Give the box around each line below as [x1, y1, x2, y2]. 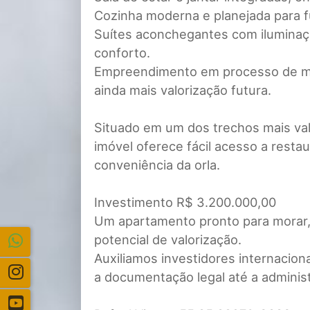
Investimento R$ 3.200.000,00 [94, 194, 276, 210]
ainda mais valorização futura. [94, 82, 271, 98]
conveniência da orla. [94, 157, 220, 173]
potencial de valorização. [94, 232, 241, 248]
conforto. [94, 45, 150, 61]
